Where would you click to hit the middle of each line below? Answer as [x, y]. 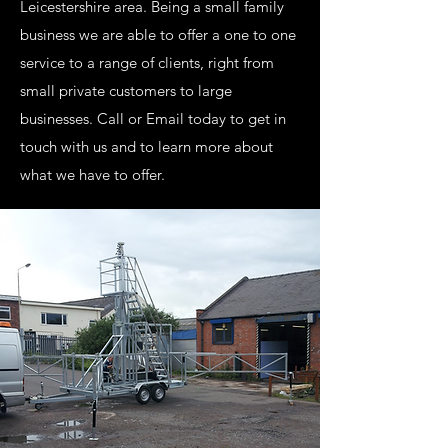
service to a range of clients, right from [147, 62]
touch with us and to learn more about [146, 146]
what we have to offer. [92, 174]
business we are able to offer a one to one [158, 34]
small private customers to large [126, 90]
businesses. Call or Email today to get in [153, 118]
